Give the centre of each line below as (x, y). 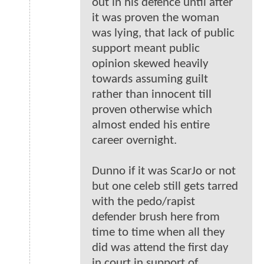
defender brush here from (156, 217)
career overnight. (134, 141)
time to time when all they (159, 233)
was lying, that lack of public (163, 34)
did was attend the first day (160, 248)
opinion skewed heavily (150, 64)
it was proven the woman (156, 18)
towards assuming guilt (150, 80)
